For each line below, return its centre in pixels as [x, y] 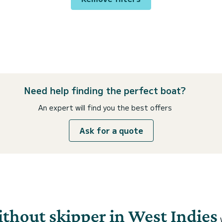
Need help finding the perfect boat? [105, 90]
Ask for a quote [111, 130]
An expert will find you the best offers [105, 108]
